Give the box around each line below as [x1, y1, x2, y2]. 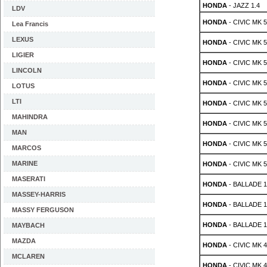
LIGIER [12, 51, 34, 58]
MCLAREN [12, 253, 45, 260]
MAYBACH [12, 222, 45, 229]
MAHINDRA [12, 113, 48, 120]
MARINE [12, 160, 38, 167]
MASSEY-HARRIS [12, 191, 66, 198]
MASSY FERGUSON [12, 206, 74, 213]
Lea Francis [12, 20, 48, 27]
